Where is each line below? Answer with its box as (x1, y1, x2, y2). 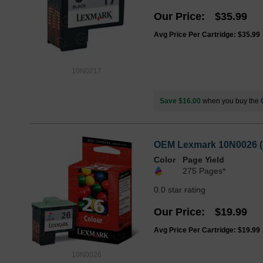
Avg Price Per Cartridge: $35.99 (154, 30, 260, 39)
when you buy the (201, 96, 261, 105)
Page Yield (183, 154, 224, 164)
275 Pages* (183, 166, 225, 176)
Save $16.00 (160, 96, 201, 105)
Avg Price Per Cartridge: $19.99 (154, 225, 260, 234)
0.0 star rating (154, 184, 205, 194)
